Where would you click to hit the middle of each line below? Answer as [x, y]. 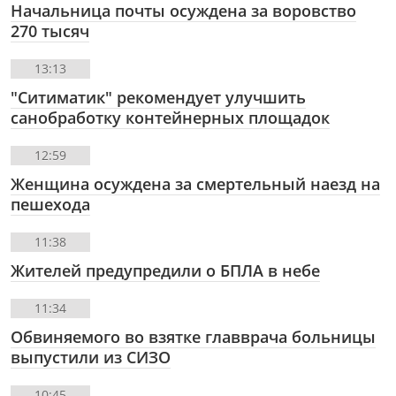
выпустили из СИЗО [91, 358]
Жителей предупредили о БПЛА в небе [165, 271]
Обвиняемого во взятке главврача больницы [193, 337]
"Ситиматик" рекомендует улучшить [158, 98]
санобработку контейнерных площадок [170, 118]
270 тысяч [50, 31]
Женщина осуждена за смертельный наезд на [195, 184]
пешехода [50, 205]
